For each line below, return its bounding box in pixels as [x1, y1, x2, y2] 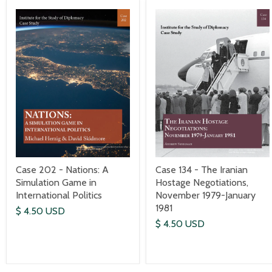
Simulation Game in [16, 176, 97, 188]
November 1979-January [155, 189, 256, 201]
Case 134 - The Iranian [155, 163, 248, 175]
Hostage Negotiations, [155, 176, 248, 188]
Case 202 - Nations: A [16, 163, 109, 175]
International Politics [16, 189, 102, 201]
